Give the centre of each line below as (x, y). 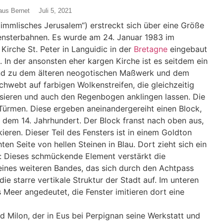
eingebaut (187, 49)
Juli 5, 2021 (55, 10)
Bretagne (151, 49)
